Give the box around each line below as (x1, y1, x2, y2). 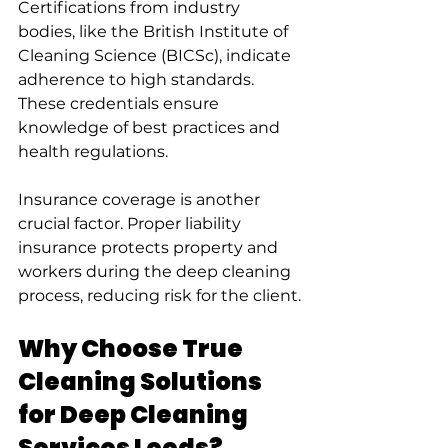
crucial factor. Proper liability (18, 213, 245, 233)
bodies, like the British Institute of (18, 21, 292, 41)
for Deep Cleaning (18, 397, 252, 431)
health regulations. (18, 141, 168, 161)
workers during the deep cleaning (18, 261, 295, 281)
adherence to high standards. (18, 69, 258, 89)
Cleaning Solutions (18, 364, 266, 398)
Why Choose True (18, 331, 247, 365)
